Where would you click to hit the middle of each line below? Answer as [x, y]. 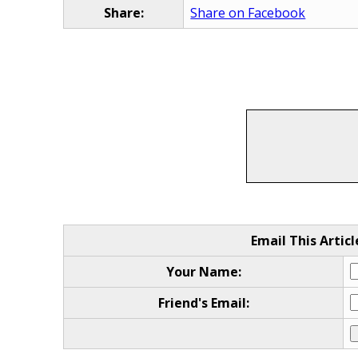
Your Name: [203, 272]
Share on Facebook [248, 13]
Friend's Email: [203, 303]
